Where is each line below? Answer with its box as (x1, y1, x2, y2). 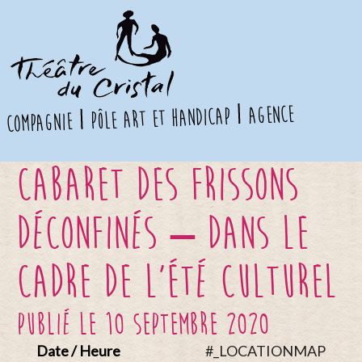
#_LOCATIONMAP (205, 342, 326, 360)
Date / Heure (36, 342, 120, 360)
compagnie (6, 108, 74, 137)
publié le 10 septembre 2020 (16, 307, 269, 342)
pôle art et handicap (90, 103, 232, 134)
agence (247, 101, 295, 129)
